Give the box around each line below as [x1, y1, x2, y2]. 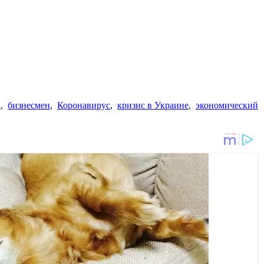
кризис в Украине [117, 100, 189, 110]
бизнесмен [8, 100, 50, 110]
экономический [196, 100, 258, 110]
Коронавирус [57, 100, 110, 110]
